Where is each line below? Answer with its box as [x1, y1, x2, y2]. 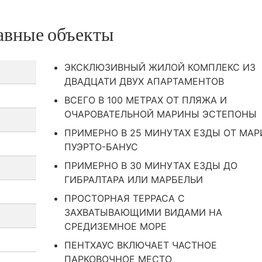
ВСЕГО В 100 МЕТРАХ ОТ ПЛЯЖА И [64, 94, 227, 106]
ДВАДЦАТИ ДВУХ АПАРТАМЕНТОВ [64, 75, 224, 87]
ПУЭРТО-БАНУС [64, 141, 138, 153]
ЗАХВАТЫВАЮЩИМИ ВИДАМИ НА [64, 206, 222, 218]
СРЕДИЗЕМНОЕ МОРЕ [64, 220, 167, 232]
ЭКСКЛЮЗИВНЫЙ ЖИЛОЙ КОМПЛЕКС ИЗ [64, 61, 256, 73]
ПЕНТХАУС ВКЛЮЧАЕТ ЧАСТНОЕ [64, 239, 217, 251]
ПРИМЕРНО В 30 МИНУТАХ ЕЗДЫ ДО [64, 160, 237, 171]
